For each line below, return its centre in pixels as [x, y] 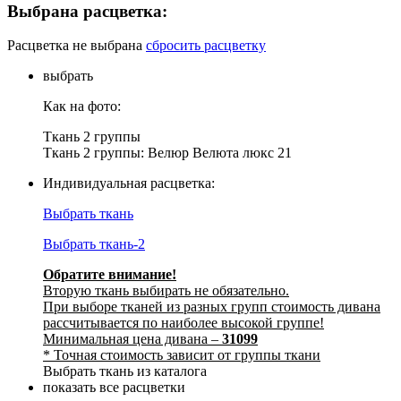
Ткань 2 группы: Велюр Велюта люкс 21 [167, 153]
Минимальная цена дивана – [132, 339]
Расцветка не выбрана [75, 46]
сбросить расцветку [206, 46]
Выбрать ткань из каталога [125, 371]
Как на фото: [82, 107]
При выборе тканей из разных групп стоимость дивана [212, 307]
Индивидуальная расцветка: [129, 183]
